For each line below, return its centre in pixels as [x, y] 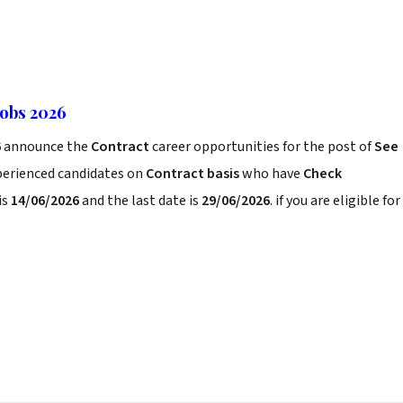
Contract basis [193, 174]
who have [271, 174]
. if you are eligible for [335, 201]
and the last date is [140, 201]
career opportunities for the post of [263, 147]
